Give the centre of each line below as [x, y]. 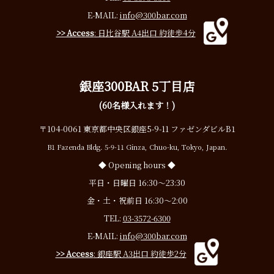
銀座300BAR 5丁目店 [137, 86]
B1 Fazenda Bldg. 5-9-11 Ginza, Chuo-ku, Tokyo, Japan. [137, 147]
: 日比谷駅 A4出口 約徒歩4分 [145, 33]
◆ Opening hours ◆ [137, 165]
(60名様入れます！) [137, 106]
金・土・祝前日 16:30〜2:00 [137, 201]
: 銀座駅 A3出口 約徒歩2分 [140, 254]
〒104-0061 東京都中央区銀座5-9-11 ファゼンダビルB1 [137, 129]
